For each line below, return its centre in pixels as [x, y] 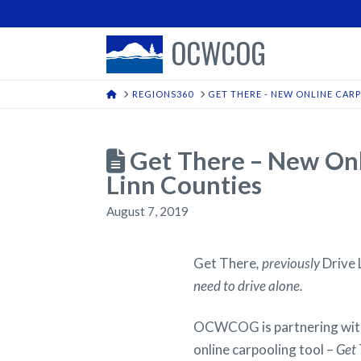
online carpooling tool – [265, 349]
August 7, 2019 [147, 212]
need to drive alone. [248, 286]
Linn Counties [185, 185]
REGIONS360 [162, 94]
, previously [289, 263]
